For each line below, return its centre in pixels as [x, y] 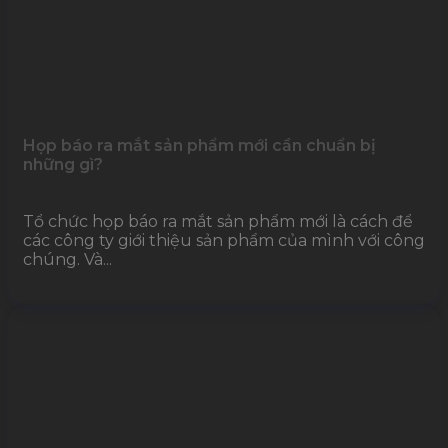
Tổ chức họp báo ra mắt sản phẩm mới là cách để [218, 222]
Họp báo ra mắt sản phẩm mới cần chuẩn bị [199, 146]
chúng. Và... [67, 260]
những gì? [63, 165]
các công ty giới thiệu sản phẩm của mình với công [224, 241]
